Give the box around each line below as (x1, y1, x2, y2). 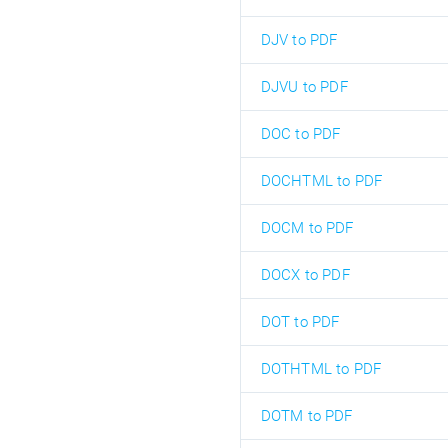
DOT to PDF (260, 313, 340, 332)
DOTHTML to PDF (260, 360, 382, 379)
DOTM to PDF (260, 407, 353, 426)
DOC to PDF (260, 125, 341, 144)
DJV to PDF (260, 31, 338, 50)
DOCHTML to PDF (260, 172, 383, 191)
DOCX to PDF (260, 266, 350, 285)
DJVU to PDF (260, 78, 348, 97)
